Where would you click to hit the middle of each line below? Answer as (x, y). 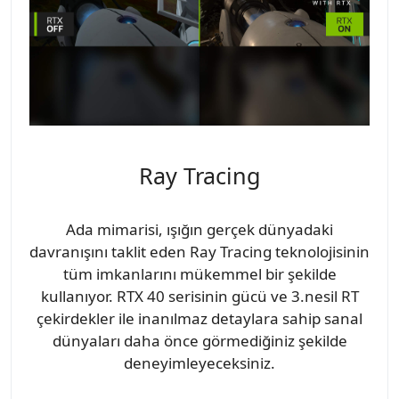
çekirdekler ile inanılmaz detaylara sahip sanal (199, 318)
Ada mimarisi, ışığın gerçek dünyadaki (199, 229)
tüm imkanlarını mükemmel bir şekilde (199, 273)
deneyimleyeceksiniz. (199, 362)
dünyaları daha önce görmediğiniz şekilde (199, 340)
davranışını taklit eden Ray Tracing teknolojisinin (199, 251)
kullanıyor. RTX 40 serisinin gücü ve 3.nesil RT (199, 296)
